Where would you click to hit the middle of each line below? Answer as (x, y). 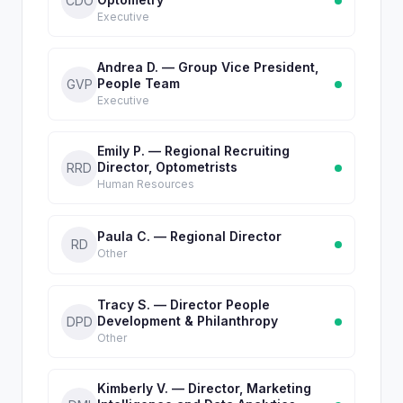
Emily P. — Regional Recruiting (193, 151)
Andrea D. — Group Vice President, (208, 67)
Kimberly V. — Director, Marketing (204, 388)
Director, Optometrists (167, 167)
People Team (139, 83)
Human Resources (146, 184)
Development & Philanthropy (188, 321)
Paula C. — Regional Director (189, 236)
